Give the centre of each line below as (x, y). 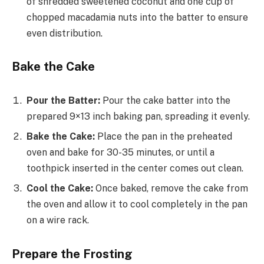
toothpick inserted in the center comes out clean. (135, 168)
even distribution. (65, 33)
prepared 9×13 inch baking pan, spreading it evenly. (138, 116)
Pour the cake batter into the (165, 100)
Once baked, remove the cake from (171, 188)
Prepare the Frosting (72, 254)
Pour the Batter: (63, 100)
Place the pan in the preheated (164, 136)
